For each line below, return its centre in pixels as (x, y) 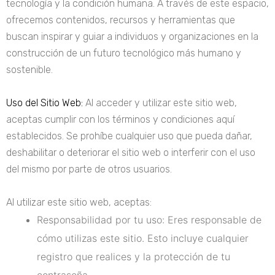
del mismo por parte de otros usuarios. (89, 169)
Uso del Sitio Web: (45, 103)
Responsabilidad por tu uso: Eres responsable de (149, 220)
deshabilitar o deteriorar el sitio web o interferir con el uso (131, 153)
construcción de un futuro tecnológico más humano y (124, 53)
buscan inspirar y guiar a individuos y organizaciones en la (132, 37)
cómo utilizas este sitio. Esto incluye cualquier (143, 238)
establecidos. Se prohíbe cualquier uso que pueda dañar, (129, 136)
